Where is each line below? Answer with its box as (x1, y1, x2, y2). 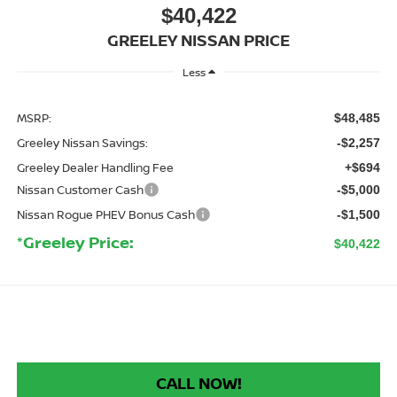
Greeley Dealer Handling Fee (16, 160, 174, 176)
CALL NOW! (155, 372, 242, 394)
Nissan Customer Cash (16, 182, 144, 198)
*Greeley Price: (16, 231, 134, 253)
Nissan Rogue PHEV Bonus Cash (16, 206, 195, 223)
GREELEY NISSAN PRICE (107, 28, 290, 51)
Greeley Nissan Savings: (16, 135, 148, 152)
